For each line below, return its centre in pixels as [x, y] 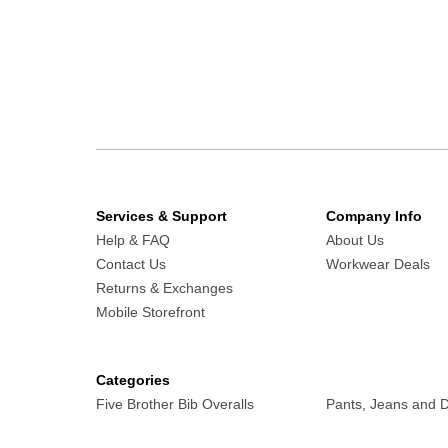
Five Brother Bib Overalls [175, 404]
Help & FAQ [133, 240]
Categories [133, 380]
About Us [355, 240]
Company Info [374, 216]
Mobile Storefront [150, 312]
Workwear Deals [378, 264]
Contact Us [131, 264]
